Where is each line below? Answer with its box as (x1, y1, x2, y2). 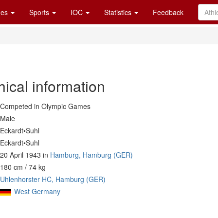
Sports (29, 7, 51, 17)
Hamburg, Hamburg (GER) (50, 150, 133, 160)
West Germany (14, 186, 60, 196)
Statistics (104, 7, 133, 17)
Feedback (153, 7, 183, 17)
